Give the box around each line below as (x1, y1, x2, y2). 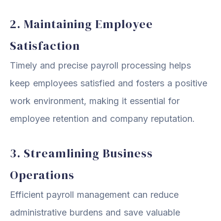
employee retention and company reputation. (10, 113, 195, 124)
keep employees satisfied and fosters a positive (10, 77, 207, 88)
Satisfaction (10, 37, 80, 54)
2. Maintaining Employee (10, 15, 153, 32)
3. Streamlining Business (10, 145, 153, 161)
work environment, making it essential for (10, 95, 180, 106)
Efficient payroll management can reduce (10, 189, 179, 200)
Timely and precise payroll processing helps (10, 60, 191, 71)
